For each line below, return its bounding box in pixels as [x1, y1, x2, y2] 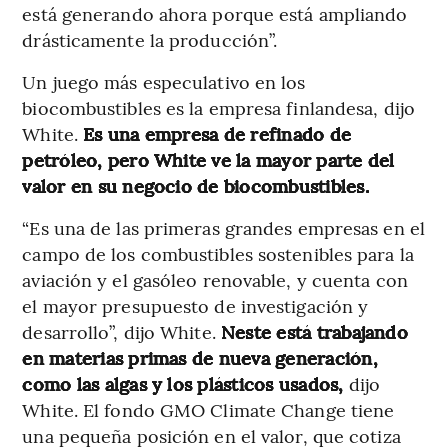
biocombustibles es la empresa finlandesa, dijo [22, 94, 415, 120]
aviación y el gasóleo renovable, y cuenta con [22, 266, 408, 292]
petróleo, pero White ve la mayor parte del [22, 146, 395, 172]
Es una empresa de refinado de [83, 120, 352, 146]
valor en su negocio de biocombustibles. [22, 172, 369, 198]
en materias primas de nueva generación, [22, 344, 378, 370]
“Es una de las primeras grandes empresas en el [22, 214, 425, 240]
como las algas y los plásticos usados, [22, 370, 344, 396]
